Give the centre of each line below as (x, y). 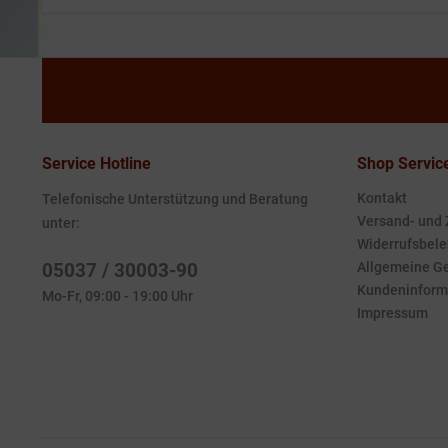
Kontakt (382, 198)
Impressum (392, 313)
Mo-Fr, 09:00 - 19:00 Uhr (117, 296)
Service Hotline (96, 163)
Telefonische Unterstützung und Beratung (175, 199)
